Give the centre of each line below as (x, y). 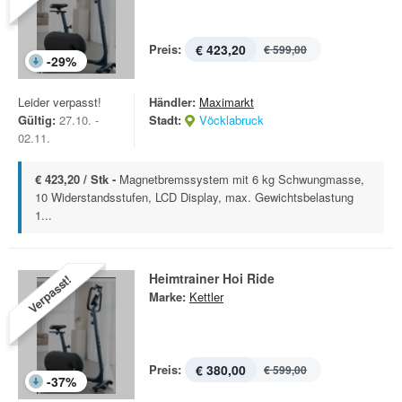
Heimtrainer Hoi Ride (212, 278)
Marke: (167, 297)
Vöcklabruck (232, 120)
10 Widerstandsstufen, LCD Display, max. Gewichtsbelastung (194, 197)
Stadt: (165, 120)
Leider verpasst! (60, 102)
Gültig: (37, 120)
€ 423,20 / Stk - (77, 179)
